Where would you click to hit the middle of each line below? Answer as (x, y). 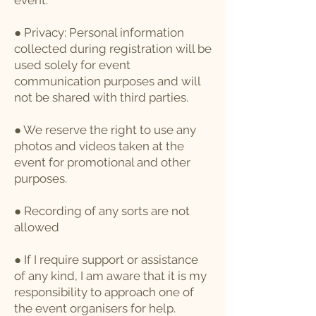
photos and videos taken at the (99, 146)
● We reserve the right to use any (105, 130)
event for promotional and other (102, 162)
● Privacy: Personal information (99, 32)
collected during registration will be (113, 49)
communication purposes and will (107, 81)
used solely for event (72, 65)
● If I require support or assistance (106, 260)
